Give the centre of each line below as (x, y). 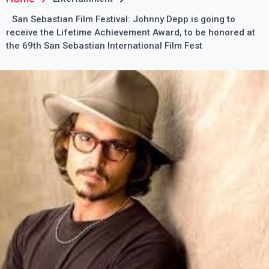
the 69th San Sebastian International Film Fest (104, 46)
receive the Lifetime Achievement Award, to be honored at (131, 32)
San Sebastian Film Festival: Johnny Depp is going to (124, 19)
